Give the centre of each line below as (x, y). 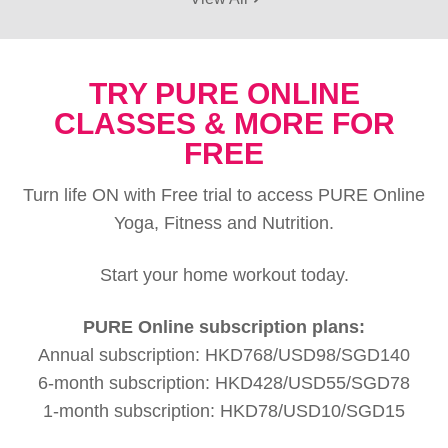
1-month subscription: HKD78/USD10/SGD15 (224, 411)
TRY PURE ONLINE (224, 94)
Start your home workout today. (224, 275)
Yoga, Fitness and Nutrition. (224, 223)
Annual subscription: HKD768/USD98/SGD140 (224, 355)
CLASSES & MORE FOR (224, 124)
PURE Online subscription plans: (224, 327)
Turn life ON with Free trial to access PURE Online (224, 195)
